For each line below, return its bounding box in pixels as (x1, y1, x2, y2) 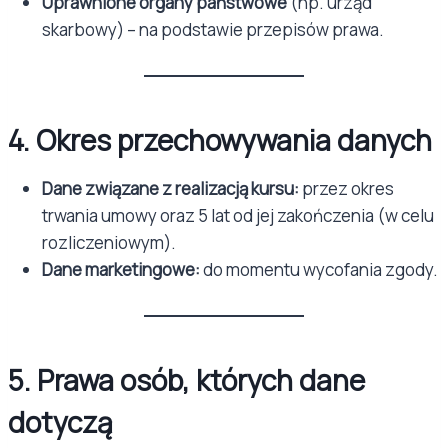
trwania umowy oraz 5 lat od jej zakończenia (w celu (42, 204, 434, 227)
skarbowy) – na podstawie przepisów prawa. (42, 18, 384, 41)
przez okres (299, 177, 394, 200)
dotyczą (8, 403, 113, 441)
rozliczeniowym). (42, 231, 176, 254)
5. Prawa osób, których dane (8, 361, 365, 399)
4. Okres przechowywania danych (8, 121, 432, 159)
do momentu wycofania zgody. (200, 258, 438, 281)
